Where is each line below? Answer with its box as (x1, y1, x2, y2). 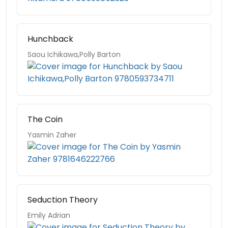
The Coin (27, 113, 63, 125)
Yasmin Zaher (27, 130, 76, 140)
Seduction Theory (27, 194, 98, 206)
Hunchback (27, 33, 73, 45)
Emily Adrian (27, 210, 70, 220)
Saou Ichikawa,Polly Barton (27, 49, 121, 60)
